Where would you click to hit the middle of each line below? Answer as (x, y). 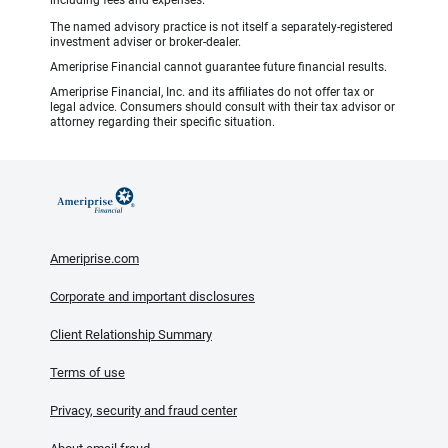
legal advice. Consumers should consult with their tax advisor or (222, 107)
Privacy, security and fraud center (143, 411)
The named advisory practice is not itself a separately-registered (221, 27)
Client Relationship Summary (131, 335)
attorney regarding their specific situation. (162, 122)
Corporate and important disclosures (152, 297)
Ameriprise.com (94, 259)
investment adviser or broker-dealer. (145, 42)
